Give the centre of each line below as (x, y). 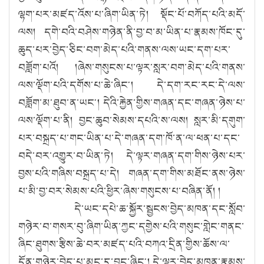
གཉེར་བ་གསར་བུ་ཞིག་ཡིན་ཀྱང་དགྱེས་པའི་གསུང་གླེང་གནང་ (131, 226)
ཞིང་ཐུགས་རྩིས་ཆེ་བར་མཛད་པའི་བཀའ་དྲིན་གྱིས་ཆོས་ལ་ (124, 244)
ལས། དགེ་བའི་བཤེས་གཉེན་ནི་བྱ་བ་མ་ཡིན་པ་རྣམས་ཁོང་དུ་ (132, 32)
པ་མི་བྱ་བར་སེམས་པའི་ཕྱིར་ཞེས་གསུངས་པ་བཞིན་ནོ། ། (120, 191)
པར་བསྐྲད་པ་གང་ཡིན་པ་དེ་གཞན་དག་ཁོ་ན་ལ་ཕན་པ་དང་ (129, 138)
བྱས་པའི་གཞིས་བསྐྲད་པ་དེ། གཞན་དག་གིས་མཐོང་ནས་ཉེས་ (132, 173)
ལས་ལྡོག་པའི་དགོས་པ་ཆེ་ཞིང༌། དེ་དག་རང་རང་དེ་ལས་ (132, 85)
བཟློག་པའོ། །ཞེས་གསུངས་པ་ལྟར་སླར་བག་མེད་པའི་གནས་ (132, 67)
